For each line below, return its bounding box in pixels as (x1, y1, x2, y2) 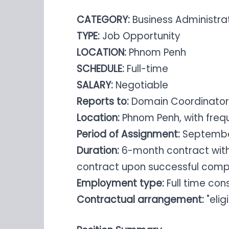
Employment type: (77, 176, 167, 191)
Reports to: (77, 95, 129, 109)
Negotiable (116, 78, 168, 93)
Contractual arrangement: (77, 193, 207, 207)
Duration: (77, 144, 122, 158)
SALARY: (77, 78, 116, 93)
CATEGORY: (77, 13, 130, 27)
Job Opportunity (102, 29, 180, 43)
